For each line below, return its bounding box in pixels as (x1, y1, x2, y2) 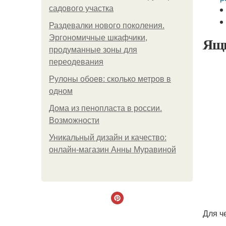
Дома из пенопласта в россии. (49, 104, 162, 112)
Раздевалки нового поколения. (49, 21, 164, 30)
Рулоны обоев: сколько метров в (49, 75, 171, 83)
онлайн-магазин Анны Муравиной (49, 145, 176, 154)
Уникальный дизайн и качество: (49, 133, 166, 142)
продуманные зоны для (49, 45, 137, 54)
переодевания (49, 58, 103, 66)
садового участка (49, 4, 114, 13)
